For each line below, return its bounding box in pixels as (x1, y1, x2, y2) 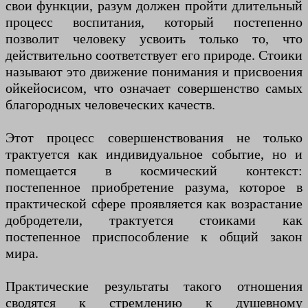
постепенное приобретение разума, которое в (5, 179, 302, 195)
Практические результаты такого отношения (5, 278, 302, 294)
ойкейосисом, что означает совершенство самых (5, 80, 302, 96)
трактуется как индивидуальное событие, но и (5, 146, 302, 162)
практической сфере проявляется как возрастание (5, 196, 302, 212)
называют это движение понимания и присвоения (5, 64, 302, 80)
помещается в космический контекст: (5, 163, 302, 179)
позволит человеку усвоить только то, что (5, 31, 302, 47)
